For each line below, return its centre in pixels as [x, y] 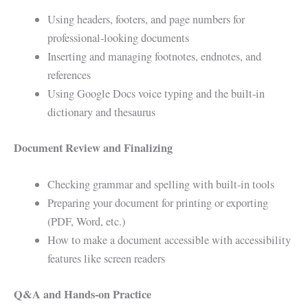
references [69, 75]
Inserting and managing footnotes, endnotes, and [155, 57]
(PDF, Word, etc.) [87, 222]
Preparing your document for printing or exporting [158, 203]
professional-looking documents [119, 38]
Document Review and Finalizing [93, 147]
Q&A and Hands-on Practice [82, 294]
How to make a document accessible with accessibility [169, 240]
